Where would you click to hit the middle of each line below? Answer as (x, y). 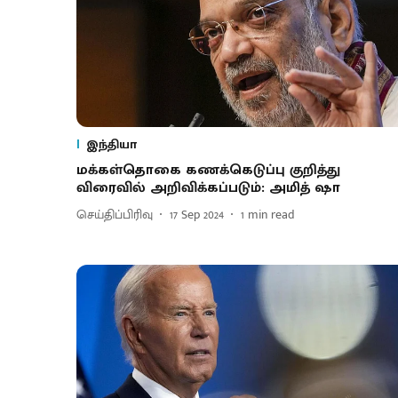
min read (271, 215)
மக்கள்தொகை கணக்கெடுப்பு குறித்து (208, 170)
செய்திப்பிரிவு (115, 215)
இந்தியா (111, 144)
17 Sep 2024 (197, 215)
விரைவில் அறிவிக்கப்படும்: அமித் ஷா (208, 187)
